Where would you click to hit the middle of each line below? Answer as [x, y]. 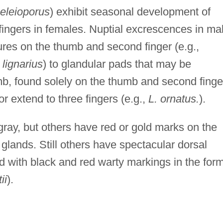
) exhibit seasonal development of [130, 11]
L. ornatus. [173, 99]
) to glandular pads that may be [117, 64]
